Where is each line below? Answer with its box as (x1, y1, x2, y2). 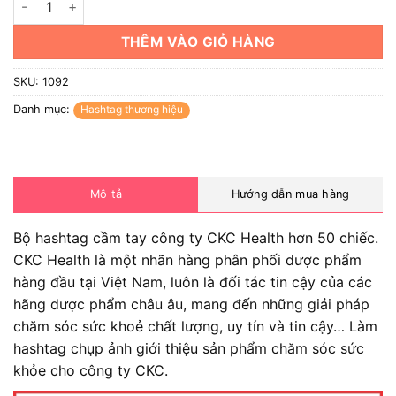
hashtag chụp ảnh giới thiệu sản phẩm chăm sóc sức (13, 339, 364, 358)
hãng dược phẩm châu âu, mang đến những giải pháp (13, 295, 369, 314)
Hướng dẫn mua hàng (231, 187, 350, 202)
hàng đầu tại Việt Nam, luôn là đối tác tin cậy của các (13, 273, 372, 292)
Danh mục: (13, 102, 73, 116)
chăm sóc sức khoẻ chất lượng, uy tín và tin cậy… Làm (13, 317, 377, 336)
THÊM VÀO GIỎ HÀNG (120, 33, 276, 50)
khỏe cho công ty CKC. (13, 362, 168, 380)
